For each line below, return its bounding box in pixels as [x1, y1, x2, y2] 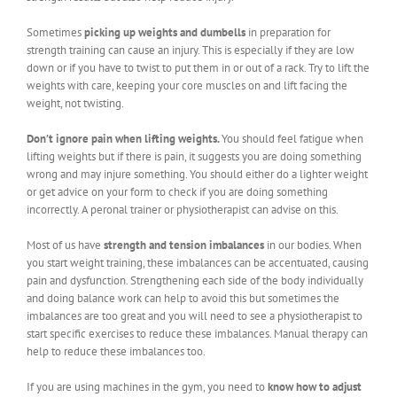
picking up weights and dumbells [84, 24, 245, 40]
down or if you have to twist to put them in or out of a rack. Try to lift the [27, 59, 370, 75]
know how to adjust [268, 378, 362, 394]
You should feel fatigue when [222, 130, 363, 146]
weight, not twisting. [27, 95, 124, 111]
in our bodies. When [264, 237, 362, 253]
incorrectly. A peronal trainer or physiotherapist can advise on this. [27, 201, 339, 217]
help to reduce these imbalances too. [27, 343, 206, 359]
